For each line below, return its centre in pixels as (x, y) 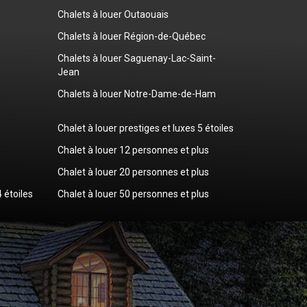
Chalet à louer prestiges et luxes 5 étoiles (145, 128)
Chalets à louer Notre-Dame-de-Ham (136, 94)
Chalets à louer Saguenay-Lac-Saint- (136, 58)
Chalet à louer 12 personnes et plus (133, 150)
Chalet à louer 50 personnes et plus (133, 194)
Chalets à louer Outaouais (113, 14)
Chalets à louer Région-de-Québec (131, 36)
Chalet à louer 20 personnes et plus (133, 172)
